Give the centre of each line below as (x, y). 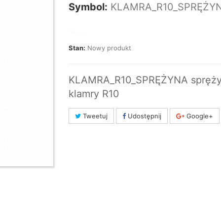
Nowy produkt (109, 48)
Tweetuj (94, 116)
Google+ (199, 116)
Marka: (80, 31)
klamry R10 (94, 93)
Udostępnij (144, 116)
